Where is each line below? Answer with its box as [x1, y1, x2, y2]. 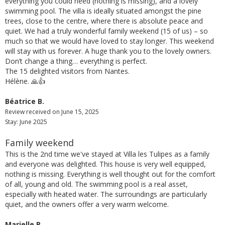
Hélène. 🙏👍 [5, 76, 45, 86]
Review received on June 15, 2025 [5, 107, 99, 116]
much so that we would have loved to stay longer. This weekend [5, 36, 214, 46]
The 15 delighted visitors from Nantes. [5, 66, 130, 76]
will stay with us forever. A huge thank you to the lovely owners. [5, 46, 211, 56]
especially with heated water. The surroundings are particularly [5, 189, 207, 199]
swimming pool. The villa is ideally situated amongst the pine [5, 6, 201, 16]
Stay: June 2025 [5, 117, 47, 126]
